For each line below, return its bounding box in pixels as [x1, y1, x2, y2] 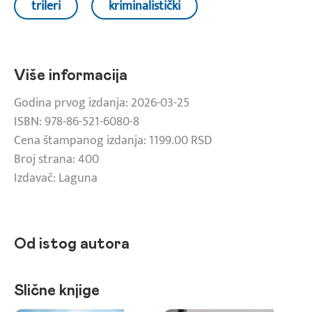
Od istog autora [14, 236, 130, 252]
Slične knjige [14, 283, 100, 299]
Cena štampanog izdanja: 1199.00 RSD [14, 130, 212, 151]
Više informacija [14, 68, 127, 84]
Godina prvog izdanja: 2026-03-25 [14, 92, 189, 114]
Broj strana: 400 [14, 148, 99, 170]
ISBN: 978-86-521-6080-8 [14, 111, 139, 132]
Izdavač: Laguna [14, 167, 97, 189]
